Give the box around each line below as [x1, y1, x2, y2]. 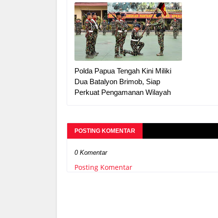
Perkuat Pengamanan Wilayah [74, 88, 171, 96]
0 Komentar [74, 149, 107, 156]
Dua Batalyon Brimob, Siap [74, 77, 160, 86]
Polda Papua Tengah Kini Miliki [74, 67, 171, 75]
